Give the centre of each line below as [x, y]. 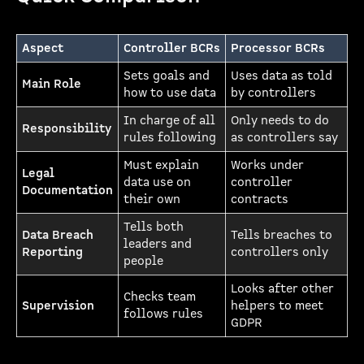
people [143, 261]
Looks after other [282, 289]
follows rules [163, 314]
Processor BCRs [278, 48]
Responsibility [67, 129]
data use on [157, 182]
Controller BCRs [172, 48]
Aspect [43, 48]
